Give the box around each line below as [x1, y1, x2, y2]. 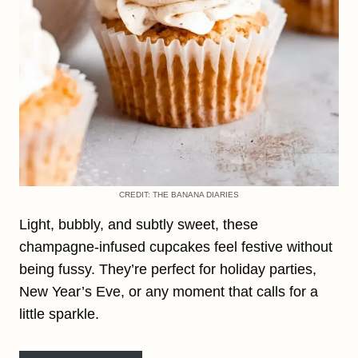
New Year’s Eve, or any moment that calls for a [19, 283, 318, 300]
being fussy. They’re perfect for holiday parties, [19, 261, 316, 277]
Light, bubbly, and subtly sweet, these [19, 216, 258, 233]
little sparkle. [19, 305, 99, 322]
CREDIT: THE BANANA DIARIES [119, 189, 239, 199]
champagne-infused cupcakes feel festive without [19, 238, 332, 255]
